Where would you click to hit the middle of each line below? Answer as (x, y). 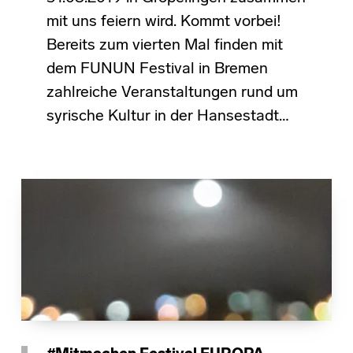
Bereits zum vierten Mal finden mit (164, 45)
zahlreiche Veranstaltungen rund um (172, 93)
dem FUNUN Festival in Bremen (157, 69)
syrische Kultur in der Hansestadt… (167, 116)
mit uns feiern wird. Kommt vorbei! (163, 22)
